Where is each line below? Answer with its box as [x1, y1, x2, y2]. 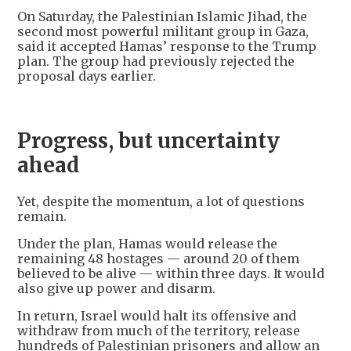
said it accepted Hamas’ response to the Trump [17, 38, 317, 54]
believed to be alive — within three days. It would [17, 265, 324, 281]
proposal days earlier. [17, 67, 156, 84]
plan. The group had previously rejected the [17, 52, 295, 69]
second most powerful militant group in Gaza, [17, 23, 309, 39]
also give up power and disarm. [17, 280, 215, 296]
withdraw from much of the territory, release [17, 322, 300, 338]
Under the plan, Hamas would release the [17, 235, 277, 251]
